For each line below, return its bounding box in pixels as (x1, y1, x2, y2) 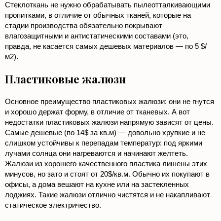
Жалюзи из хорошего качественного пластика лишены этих (5, 159, 207, 168)
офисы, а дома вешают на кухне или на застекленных (5, 180, 189, 189)
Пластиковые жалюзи (5, 72, 126, 87)
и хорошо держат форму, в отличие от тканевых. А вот (5, 108, 190, 116)
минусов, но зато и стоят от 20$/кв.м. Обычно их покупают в (5, 170, 210, 179)
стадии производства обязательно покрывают (5, 21, 162, 30)
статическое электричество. (5, 201, 101, 210)
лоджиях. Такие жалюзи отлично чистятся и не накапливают (5, 190, 210, 199)
